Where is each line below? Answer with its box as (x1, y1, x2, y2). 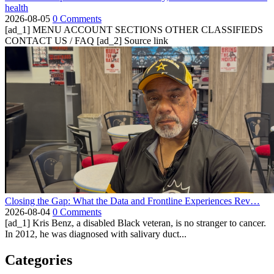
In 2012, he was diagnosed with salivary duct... (5, 228, 187, 239)
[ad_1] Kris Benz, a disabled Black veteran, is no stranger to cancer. (5, 217, 266, 228)
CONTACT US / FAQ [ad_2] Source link (5, 35, 168, 46)
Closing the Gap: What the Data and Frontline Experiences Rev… (5, 195, 260, 206)
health (5, 2, 28, 13)
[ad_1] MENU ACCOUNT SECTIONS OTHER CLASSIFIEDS (5, 24, 263, 35)
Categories (5, 251, 72, 268)
